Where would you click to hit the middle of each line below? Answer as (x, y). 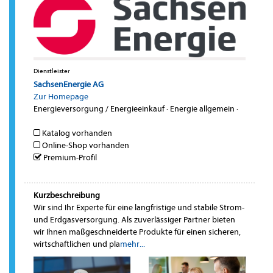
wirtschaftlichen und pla (77, 244)
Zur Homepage (61, 96)
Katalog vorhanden (76, 133)
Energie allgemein (202, 108)
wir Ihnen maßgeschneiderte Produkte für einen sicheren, (137, 232)
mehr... (133, 244)
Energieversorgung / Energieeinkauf (99, 108)
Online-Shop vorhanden (85, 145)
